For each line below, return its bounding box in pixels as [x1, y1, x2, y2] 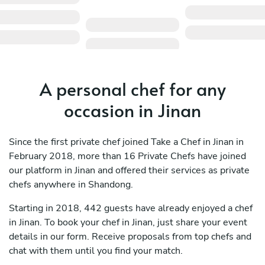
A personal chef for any [39, 76, 226, 101]
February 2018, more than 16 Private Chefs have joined [9, 150, 246, 163]
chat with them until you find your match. [9, 244, 183, 258]
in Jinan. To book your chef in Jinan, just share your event [9, 216, 247, 230]
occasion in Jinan [64, 98, 201, 122]
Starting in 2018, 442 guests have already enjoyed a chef [9, 202, 253, 215]
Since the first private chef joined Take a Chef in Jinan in [9, 135, 244, 149]
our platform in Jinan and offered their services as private [9, 164, 250, 177]
